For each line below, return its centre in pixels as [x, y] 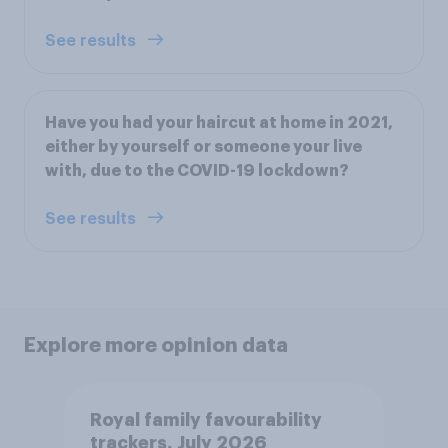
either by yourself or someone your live [203, 146]
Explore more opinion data [156, 344]
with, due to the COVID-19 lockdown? [197, 170]
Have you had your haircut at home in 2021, [219, 122]
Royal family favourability [205, 419]
